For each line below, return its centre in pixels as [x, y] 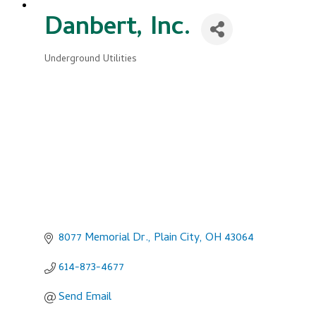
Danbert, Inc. [117, 29]
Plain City [177, 238]
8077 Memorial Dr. [103, 238]
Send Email [85, 297]
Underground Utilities [91, 60]
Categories [69, 69]
